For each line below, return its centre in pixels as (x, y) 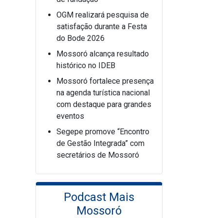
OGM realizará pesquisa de (103, 15)
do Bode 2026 (81, 38)
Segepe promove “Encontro (103, 132)
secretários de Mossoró (98, 155)
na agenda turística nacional (103, 93)
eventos (70, 116)
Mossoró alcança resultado (103, 54)
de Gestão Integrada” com (100, 143)
